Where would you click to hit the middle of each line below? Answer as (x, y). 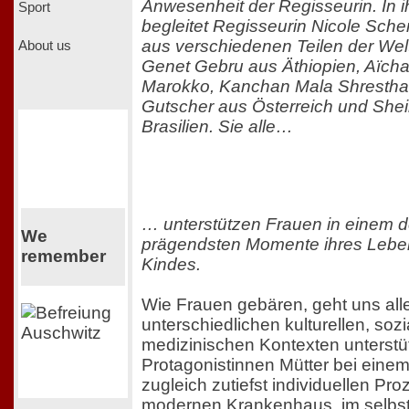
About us (45, 45)
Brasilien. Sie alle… (217, 126)
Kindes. (171, 265)
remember (63, 257)
